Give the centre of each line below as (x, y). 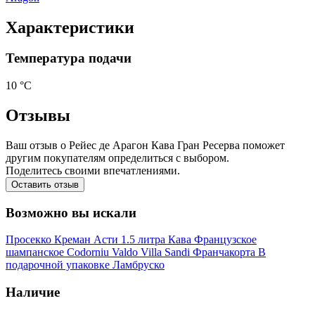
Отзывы (38, 116)
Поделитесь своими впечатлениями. (93, 170)
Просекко (30, 240)
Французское (225, 240)
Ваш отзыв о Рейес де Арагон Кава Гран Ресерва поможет (145, 145)
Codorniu (89, 252)
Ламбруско (139, 265)
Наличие (33, 292)
